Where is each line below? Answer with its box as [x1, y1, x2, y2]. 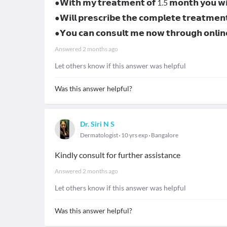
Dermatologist [80, 131, 118, 139]
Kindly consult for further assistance [55, 150, 180, 160]
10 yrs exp [120, 131, 149, 139]
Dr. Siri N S [80, 120, 115, 128]
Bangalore [151, 131, 178, 139]
